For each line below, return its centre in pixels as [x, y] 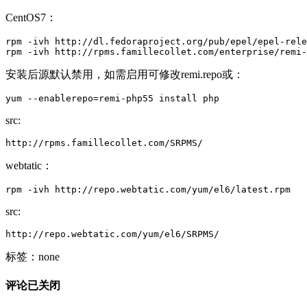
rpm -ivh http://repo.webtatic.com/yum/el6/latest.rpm [151, 189]
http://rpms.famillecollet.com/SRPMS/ [104, 143]
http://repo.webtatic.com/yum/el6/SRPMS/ [112, 234]
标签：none [33, 256]
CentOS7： [31, 17]
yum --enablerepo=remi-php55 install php [112, 98]
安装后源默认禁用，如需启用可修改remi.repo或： [125, 74]
